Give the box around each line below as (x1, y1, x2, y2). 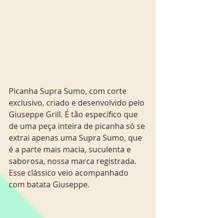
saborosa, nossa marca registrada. (9, 155, 138, 166)
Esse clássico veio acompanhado (9, 167, 130, 178)
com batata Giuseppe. (9, 179, 90, 190)
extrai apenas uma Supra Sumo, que (9, 132, 144, 143)
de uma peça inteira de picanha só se (9, 120, 147, 131)
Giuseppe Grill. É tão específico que (9, 109, 140, 120)
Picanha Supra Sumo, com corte (9, 85, 128, 96)
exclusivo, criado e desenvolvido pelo (9, 97, 146, 108)
